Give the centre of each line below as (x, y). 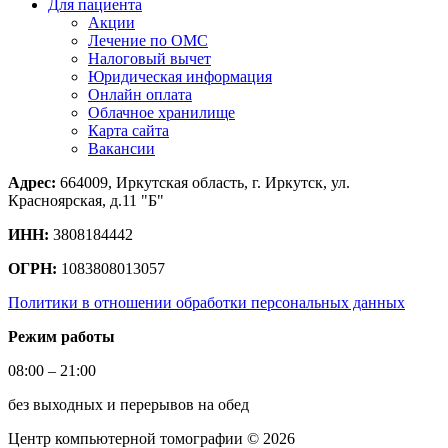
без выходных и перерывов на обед (128, 405)
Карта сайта (128, 131)
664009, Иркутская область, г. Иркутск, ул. (203, 183)
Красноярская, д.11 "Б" (86, 201)
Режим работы (61, 337)
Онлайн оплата (140, 95)
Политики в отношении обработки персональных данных (206, 303)
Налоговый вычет (149, 59)
